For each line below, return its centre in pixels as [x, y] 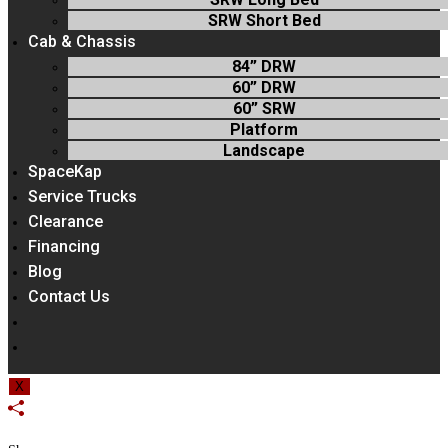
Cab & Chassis [82, 41]
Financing [64, 246]
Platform [264, 129]
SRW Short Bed [264, 20]
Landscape [264, 150]
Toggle [53, 343]
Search [53, 381]
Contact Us [69, 296]
